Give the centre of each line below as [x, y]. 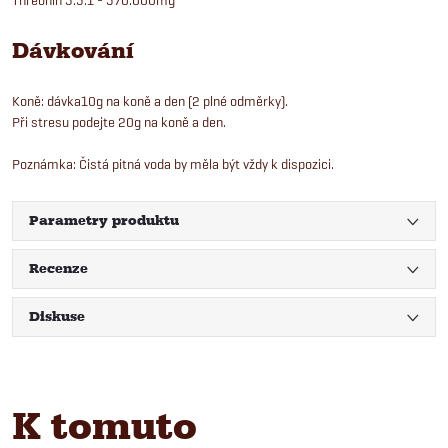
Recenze [58, 268]
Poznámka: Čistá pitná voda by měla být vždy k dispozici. [173, 163]
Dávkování [73, 50]
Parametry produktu [104, 220]
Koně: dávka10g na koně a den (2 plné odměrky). [150, 100]
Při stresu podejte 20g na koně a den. [119, 121]
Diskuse [57, 316]
